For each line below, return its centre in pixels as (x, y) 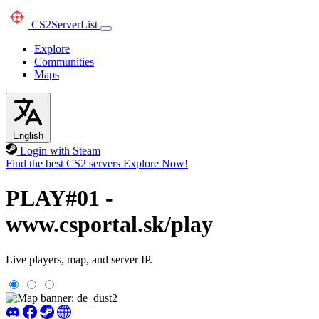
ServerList (74, 25)
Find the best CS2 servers (63, 163)
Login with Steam (60, 151)
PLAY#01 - (59, 198)
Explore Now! (156, 163)
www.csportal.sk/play (109, 225)
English (28, 136)
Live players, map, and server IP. (79, 259)
